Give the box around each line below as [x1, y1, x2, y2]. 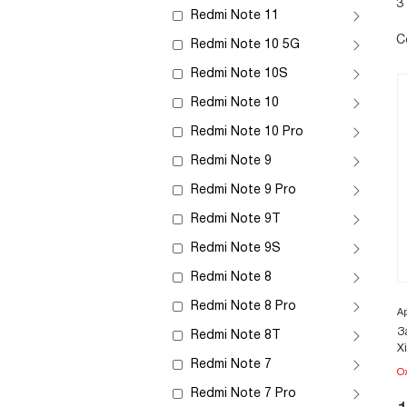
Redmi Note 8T [191, 330, 281, 342]
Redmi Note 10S [191, 68, 288, 80]
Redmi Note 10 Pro [191, 126, 303, 138]
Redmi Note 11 [191, 10, 279, 22]
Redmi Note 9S [191, 243, 281, 254]
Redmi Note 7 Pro [191, 388, 296, 400]
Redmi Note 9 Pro [191, 184, 296, 196]
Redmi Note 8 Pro [191, 301, 296, 313]
